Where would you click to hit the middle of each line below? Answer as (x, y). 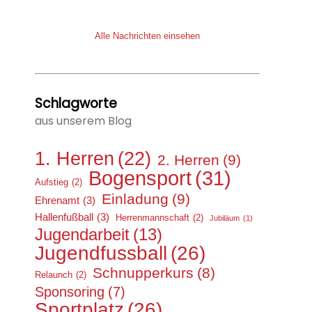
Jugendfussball (101, 253)
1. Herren (75, 158)
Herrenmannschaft (153, 217)
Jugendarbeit (82, 234)
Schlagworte (76, 103)
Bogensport (140, 178)
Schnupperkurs (143, 272)
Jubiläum (225, 218)
